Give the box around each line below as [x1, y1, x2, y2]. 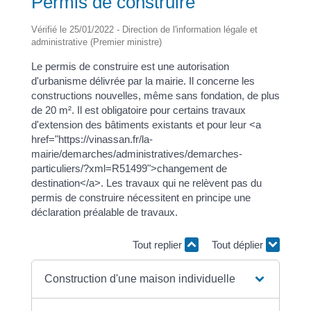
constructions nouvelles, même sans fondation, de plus [31, 89, 280, 101]
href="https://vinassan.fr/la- [31, 133, 153, 145]
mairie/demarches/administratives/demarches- [31, 147, 242, 160]
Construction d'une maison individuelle [44, 272, 236, 285]
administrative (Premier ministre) [31, 36, 162, 47]
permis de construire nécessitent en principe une [31, 191, 251, 203]
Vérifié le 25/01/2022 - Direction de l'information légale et [31, 24, 258, 35]
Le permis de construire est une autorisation [31, 60, 229, 72]
